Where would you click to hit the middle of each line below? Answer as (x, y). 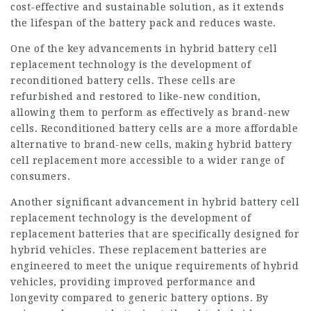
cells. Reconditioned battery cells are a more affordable (154, 128)
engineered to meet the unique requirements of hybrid (154, 266)
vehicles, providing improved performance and (133, 282)
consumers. (40, 176)
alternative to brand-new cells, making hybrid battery (151, 144)
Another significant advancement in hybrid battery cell (155, 202)
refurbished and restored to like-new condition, (136, 96)
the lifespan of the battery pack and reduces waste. (143, 23)
